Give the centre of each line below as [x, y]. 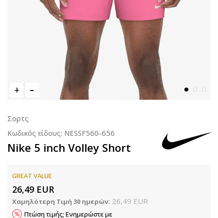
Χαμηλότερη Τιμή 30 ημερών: [61, 201]
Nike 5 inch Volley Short [69, 147]
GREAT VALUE [32, 176]
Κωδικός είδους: [36, 133]
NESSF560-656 [90, 133]
